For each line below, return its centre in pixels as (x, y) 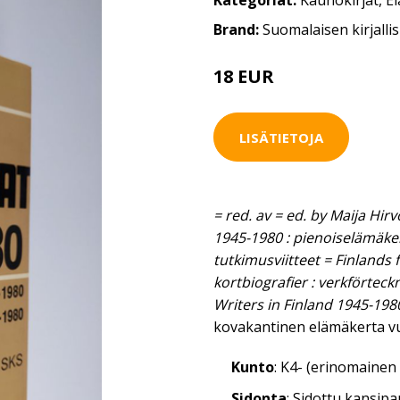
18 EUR (244, 76)
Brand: (238, 29)
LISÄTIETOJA (281, 137)
